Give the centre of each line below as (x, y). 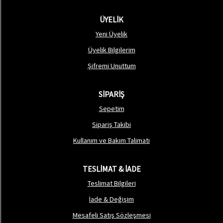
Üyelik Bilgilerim (111, 50)
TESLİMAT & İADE (111, 169)
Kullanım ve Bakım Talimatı (111, 140)
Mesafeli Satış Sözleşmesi (111, 215)
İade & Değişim (111, 199)
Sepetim (111, 109)
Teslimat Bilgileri (111, 183)
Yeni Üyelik (111, 34)
